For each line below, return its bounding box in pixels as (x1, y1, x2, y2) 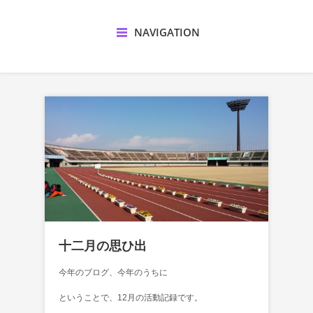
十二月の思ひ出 (59, 239, 147, 254)
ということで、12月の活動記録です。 (59, 293, 203, 303)
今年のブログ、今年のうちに (59, 268, 168, 278)
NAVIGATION (134, 25, 200, 39)
